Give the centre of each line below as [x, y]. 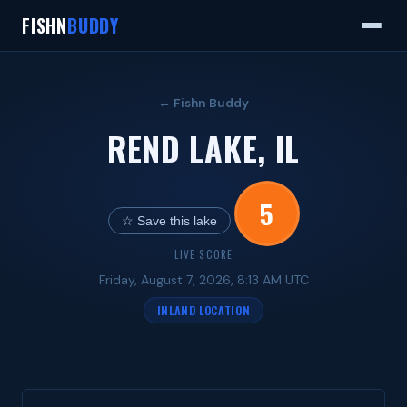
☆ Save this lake [177, 221]
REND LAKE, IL [203, 148]
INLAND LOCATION [203, 310]
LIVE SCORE [203, 254]
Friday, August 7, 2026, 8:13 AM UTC [203, 280]
